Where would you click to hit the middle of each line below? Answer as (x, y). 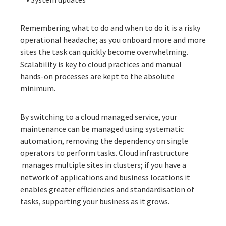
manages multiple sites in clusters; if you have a (103, 165)
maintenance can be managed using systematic (102, 128)
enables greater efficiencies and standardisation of (107, 189)
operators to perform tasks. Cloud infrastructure (104, 153)
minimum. (38, 88)
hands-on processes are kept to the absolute (97, 76)
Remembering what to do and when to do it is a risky (110, 27)
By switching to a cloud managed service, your (99, 116)
